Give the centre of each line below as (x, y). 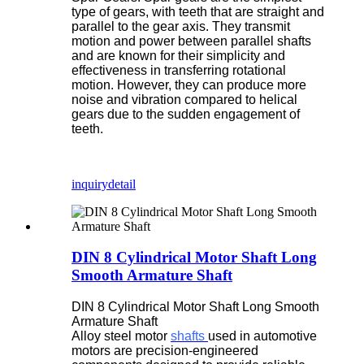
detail (122, 184)
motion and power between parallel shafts (191, 41)
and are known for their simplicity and (178, 55)
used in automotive (262, 336)
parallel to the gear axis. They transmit (181, 26)
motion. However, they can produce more (189, 84)
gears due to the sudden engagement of (186, 114)
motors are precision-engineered (165, 350)
